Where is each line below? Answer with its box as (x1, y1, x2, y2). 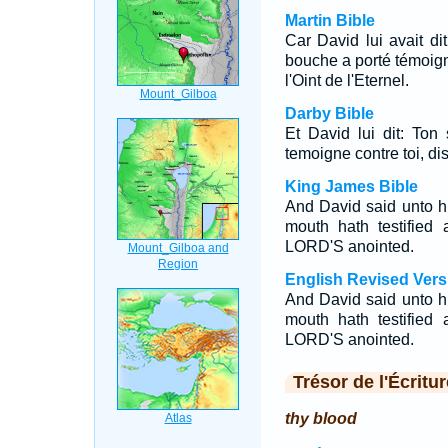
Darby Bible (284, 105, 374, 122)
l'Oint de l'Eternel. (284, 72, 409, 89)
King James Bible (284, 178, 418, 195)
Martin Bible (284, 12, 375, 29)
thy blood (284, 410, 357, 427)
